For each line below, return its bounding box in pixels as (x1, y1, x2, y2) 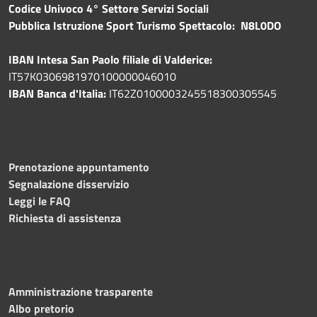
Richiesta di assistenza (8, 209, 121, 226)
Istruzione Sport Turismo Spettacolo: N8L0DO (53, 16, 281, 34)
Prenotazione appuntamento (8, 158, 149, 175)
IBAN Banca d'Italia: (8, 84, 109, 102)
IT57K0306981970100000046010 (8, 67, 176, 85)
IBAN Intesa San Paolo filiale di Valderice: (8, 50, 212, 68)
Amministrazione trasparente (8, 282, 153, 300)
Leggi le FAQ (8, 192, 70, 209)
